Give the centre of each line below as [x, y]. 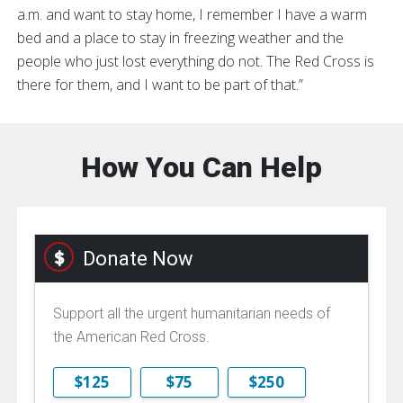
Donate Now [138, 258]
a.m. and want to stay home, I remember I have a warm [192, 14]
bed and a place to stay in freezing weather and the [180, 37]
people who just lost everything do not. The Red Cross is [196, 61]
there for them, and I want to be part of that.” [160, 84]
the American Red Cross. [131, 336]
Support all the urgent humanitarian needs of [192, 313]
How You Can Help [201, 167]
